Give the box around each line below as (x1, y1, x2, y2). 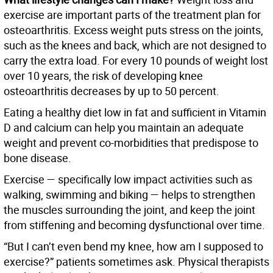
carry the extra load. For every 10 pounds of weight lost (4, 53, 268, 68)
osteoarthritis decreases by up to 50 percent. (4, 83, 219, 99)
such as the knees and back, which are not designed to (4, 38, 266, 53)
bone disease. (4, 151, 71, 166)
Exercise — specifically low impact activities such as (4, 172, 252, 187)
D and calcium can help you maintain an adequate (4, 120, 244, 135)
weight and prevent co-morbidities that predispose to (4, 135, 258, 151)
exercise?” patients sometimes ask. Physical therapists (4, 254, 269, 269)
